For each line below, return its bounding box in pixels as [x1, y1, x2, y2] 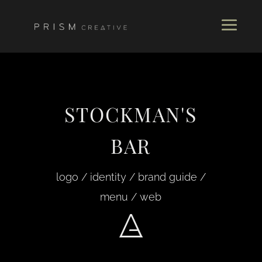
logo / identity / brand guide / [56, 171, 206, 183]
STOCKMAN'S [64, 101, 198, 127]
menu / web [100, 191, 162, 203]
